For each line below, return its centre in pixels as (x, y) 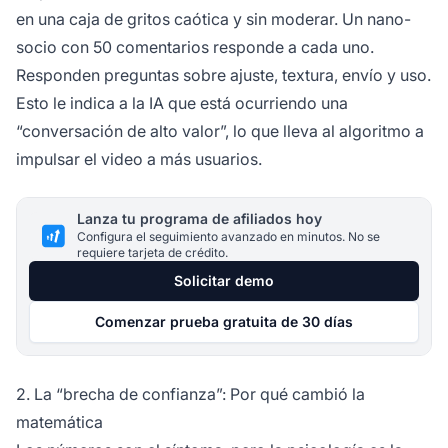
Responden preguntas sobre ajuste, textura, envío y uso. (223, 75)
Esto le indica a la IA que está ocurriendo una (182, 103)
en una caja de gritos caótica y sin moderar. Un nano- (213, 19)
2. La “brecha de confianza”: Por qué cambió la (190, 394)
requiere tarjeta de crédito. (152, 253)
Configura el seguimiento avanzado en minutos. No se (228, 237)
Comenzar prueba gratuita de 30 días (224, 322)
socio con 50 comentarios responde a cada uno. (195, 47)
